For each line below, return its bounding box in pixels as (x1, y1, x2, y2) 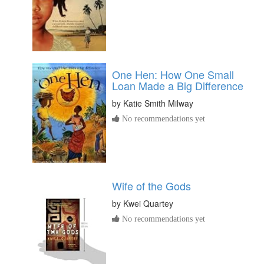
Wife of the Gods (112, 178, 191, 194)
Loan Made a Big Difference (112, 77, 243, 93)
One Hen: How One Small (112, 66, 234, 82)
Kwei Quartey (123, 197, 173, 210)
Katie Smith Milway (123, 97, 193, 109)
